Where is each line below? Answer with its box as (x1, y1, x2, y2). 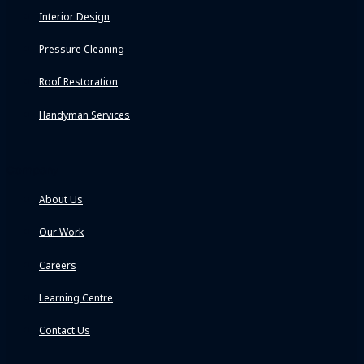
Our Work (39, 225, 84, 240)
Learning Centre (39, 290, 113, 305)
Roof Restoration (39, 75, 118, 89)
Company (6, 164, 58, 177)
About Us (39, 193, 83, 207)
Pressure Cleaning (39, 42, 124, 57)
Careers (39, 258, 76, 272)
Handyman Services (39, 107, 130, 122)
